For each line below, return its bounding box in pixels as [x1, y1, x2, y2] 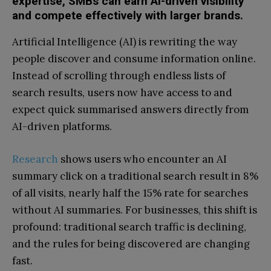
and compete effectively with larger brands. [12, 8, 243, 23]
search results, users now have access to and [12, 86, 232, 100]
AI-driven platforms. [12, 120, 112, 134]
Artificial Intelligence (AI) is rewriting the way [12, 35, 237, 49]
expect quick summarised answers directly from [12, 103, 249, 117]
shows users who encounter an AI [58, 152, 227, 166]
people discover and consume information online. [12, 52, 256, 66]
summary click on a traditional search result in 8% [12, 169, 258, 183]
